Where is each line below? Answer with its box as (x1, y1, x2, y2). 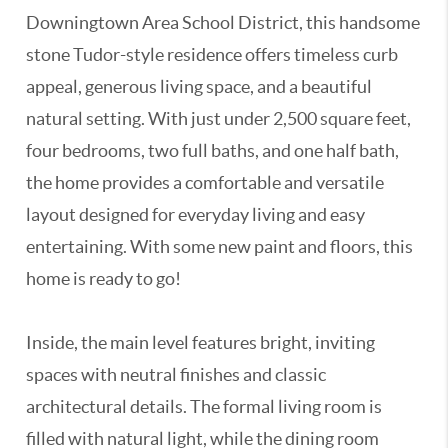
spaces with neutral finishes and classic (26, 364, 327, 385)
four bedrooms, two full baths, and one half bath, (26, 140, 400, 161)
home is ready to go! (26, 268, 182, 289)
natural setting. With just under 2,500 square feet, (26, 108, 412, 129)
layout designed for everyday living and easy (26, 204, 366, 225)
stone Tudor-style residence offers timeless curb (26, 44, 399, 65)
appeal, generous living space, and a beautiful (26, 76, 373, 97)
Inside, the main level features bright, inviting (26, 332, 376, 353)
